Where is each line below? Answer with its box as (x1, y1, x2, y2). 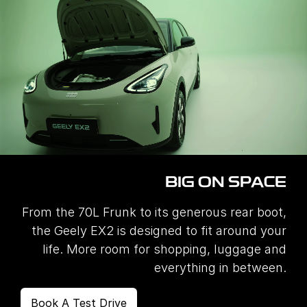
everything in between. (154, 260, 286, 275)
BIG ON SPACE (165, 175, 286, 192)
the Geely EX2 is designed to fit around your (32, 223, 286, 238)
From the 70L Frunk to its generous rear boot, (22, 205, 286, 220)
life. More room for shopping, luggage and (42, 242, 286, 257)
